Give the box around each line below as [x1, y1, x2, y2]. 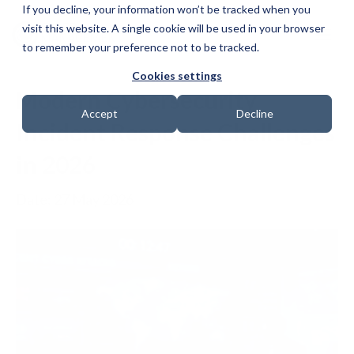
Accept [81, 107, 118, 120]
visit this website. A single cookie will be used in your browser [22, 21, 325, 35]
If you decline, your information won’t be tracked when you [22, 2, 311, 16]
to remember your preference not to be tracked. [22, 40, 259, 54]
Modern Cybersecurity [16, 85, 257, 114]
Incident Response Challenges [16, 118, 335, 146]
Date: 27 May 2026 [16, 190, 134, 208]
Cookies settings [132, 69, 222, 82]
